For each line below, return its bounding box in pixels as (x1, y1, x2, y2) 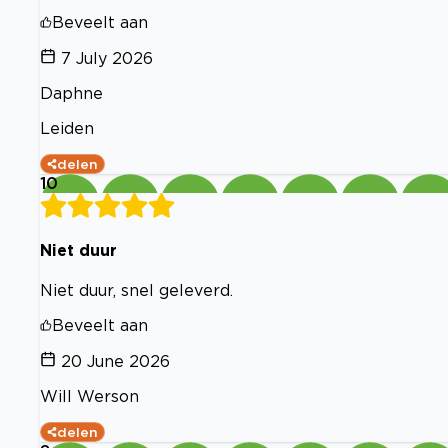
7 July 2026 (61, 48, 153, 67)
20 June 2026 (61, 352, 170, 371)
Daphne (40, 83, 103, 102)
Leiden (40, 118, 94, 137)
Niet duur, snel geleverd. (40, 281, 233, 300)
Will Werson (40, 387, 139, 406)
